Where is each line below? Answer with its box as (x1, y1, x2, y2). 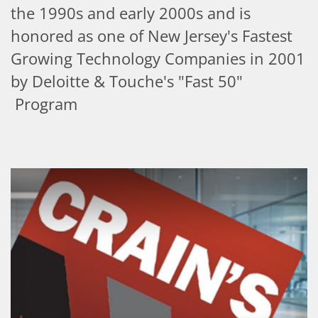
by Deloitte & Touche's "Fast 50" (11, 70, 243, 92)
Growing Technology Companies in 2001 (11, 47, 305, 69)
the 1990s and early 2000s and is (11, 1, 251, 23)
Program (11, 92, 77, 114)
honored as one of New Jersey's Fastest (11, 24, 292, 46)
